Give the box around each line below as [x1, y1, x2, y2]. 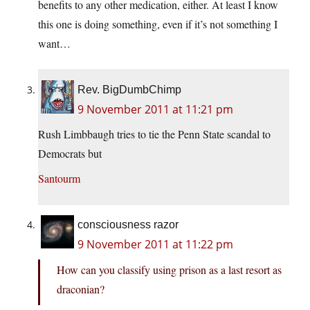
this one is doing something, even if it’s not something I [38, 17, 277, 32]
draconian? [57, 282, 104, 297]
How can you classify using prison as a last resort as [57, 262, 282, 277]
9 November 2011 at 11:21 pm [77, 102, 233, 118]
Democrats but [38, 146, 102, 161]
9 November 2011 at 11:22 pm [77, 237, 233, 253]
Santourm [38, 171, 80, 186]
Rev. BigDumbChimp [77, 84, 181, 96]
